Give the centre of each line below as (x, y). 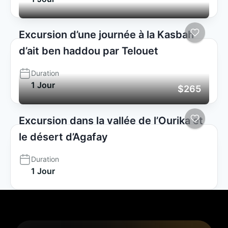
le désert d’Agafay (63, 137)
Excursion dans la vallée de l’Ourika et (111, 120)
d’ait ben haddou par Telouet (89, 51)
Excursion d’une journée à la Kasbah (106, 34)
